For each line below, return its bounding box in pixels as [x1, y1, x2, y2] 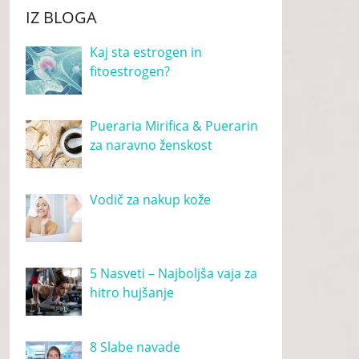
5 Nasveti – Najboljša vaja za [90, 264, 258, 282]
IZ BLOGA [26, 6, 98, 28]
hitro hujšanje [90, 284, 175, 301]
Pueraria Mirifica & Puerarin [90, 117, 259, 135]
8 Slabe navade [90, 338, 181, 356]
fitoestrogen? [90, 63, 171, 80]
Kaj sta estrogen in [90, 43, 203, 61]
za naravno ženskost [90, 136, 213, 154]
